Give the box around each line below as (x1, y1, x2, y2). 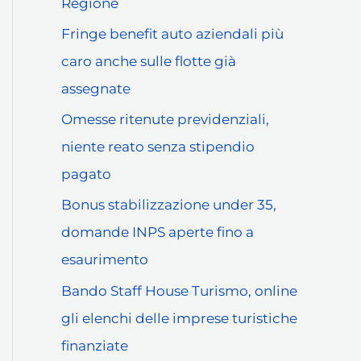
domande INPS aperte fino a (61, 224, 254, 241)
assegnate (61, 80, 131, 97)
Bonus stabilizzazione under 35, (61, 197, 276, 214)
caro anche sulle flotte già (61, 52, 236, 69)
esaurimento (61, 251, 148, 268)
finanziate (61, 337, 128, 354)
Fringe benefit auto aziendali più (61, 25, 284, 42)
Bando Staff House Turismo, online (61, 282, 297, 299)
